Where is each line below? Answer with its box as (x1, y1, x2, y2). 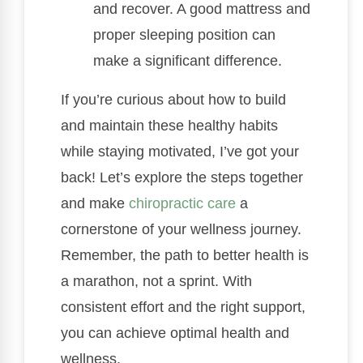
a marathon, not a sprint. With (61, 273, 252, 289)
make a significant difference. (93, 53, 282, 69)
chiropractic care (129, 195, 236, 211)
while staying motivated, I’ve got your (61, 143, 299, 160)
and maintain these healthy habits (61, 117, 278, 134)
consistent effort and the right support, (61, 299, 305, 315)
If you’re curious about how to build (61, 92, 286, 108)
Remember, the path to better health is (61, 247, 309, 263)
